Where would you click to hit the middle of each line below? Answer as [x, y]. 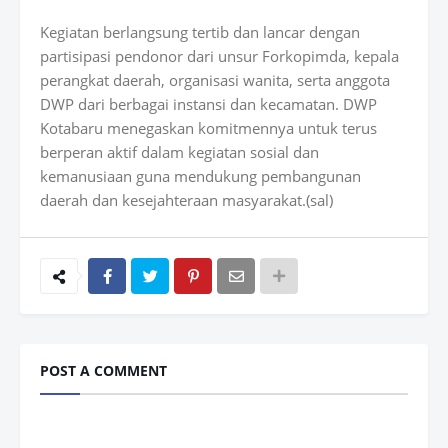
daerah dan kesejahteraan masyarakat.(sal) [186, 200]
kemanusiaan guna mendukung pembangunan [200, 176]
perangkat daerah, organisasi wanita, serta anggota [215, 80]
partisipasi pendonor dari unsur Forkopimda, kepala [219, 56]
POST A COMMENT [103, 370]
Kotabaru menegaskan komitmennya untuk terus [208, 128]
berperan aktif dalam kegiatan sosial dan [179, 152]
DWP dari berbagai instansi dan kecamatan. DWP [208, 104]
